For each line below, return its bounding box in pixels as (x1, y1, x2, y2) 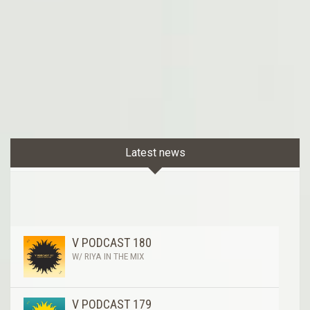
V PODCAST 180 (72, 235, 152, 250)
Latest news (125, 145, 185, 159)
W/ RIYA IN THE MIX (72, 250, 144, 262)
